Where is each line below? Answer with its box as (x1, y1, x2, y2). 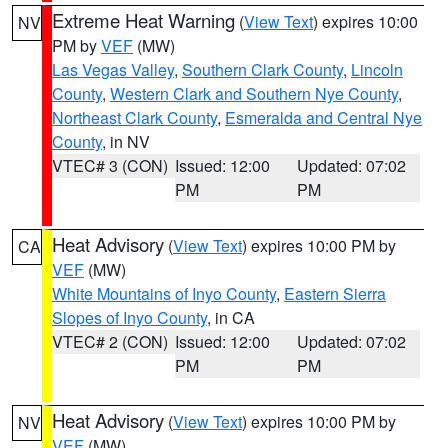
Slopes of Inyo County (52, 306, 207, 329)
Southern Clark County (182, 58, 343, 81)
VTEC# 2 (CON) (52, 330, 168, 353)
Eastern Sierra (284, 282, 386, 305)
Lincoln (351, 58, 403, 81)
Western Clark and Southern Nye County (110, 82, 398, 105)
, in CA (207, 306, 255, 329)
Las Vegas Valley (52, 58, 174, 81)
